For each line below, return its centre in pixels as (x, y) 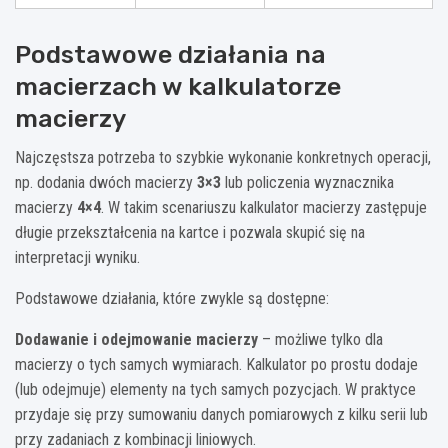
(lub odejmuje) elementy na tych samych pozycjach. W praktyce (215, 390)
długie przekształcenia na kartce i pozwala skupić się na (190, 233)
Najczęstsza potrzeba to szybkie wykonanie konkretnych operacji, (223, 158)
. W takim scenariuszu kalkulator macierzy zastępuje (264, 208)
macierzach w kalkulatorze (178, 87)
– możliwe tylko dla (320, 340)
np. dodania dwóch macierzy (106, 183)
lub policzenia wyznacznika (307, 183)
